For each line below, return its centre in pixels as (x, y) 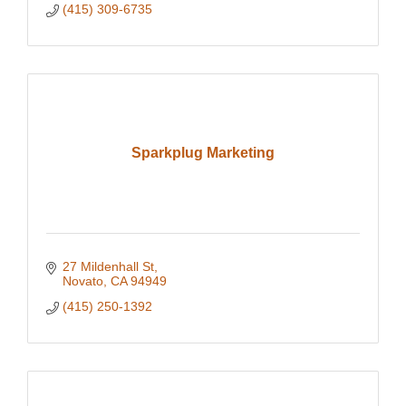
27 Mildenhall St (108, 266)
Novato (82, 280)
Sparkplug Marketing (203, 152)
